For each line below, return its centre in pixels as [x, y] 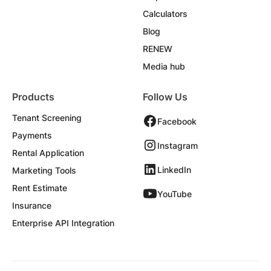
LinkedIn [174, 169]
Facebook [177, 121]
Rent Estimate [40, 188]
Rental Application [48, 153]
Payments [32, 135]
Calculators [165, 14]
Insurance [32, 206]
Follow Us [165, 97]
